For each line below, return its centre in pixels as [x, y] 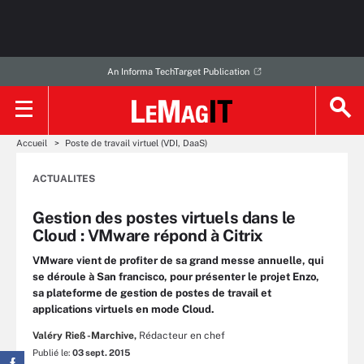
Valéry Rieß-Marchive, [84, 336]
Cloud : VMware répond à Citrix [148, 236]
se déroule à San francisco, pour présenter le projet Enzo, [176, 277]
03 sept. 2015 [101, 353]
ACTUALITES [64, 179]
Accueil [32, 143]
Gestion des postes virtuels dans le [165, 218]
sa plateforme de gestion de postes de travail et [152, 293]
